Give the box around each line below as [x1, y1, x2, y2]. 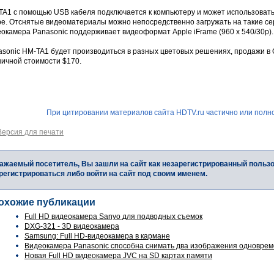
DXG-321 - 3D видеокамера [24, 222, 119, 231]
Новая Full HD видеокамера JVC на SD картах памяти [24, 251, 212, 260]
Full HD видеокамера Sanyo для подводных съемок [24, 212, 202, 221]
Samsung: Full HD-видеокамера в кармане [24, 232, 170, 240]
